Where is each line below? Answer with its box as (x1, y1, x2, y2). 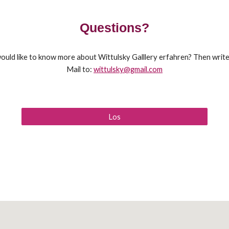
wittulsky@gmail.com (94, 65, 163, 74)
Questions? (80, 20, 149, 35)
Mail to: (66, 65, 94, 74)
